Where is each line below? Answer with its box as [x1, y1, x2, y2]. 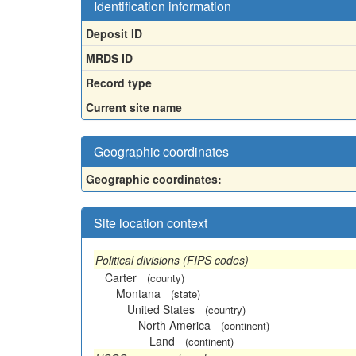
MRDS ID [86, 49, 133, 66]
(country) [205, 301, 246, 317]
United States [127, 300, 195, 317]
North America [138, 316, 211, 333]
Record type [86, 74, 152, 91]
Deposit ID [86, 25, 142, 41]
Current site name [86, 99, 182, 115]
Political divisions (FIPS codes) [95, 251, 249, 268]
